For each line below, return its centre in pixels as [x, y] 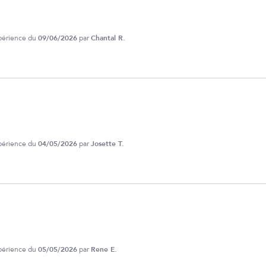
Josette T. [107, 144]
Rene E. [104, 250]
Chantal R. [108, 38]
